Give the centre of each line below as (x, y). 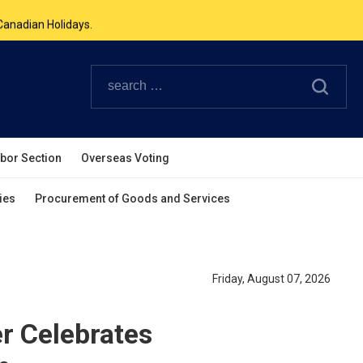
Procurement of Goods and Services (132, 199)
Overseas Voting (125, 158)
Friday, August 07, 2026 (271, 279)
